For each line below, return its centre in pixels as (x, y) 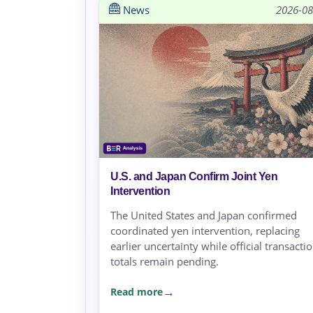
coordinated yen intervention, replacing (205, 231)
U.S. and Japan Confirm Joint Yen (194, 177)
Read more (137, 291)
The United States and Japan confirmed (204, 216)
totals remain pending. (165, 262)
